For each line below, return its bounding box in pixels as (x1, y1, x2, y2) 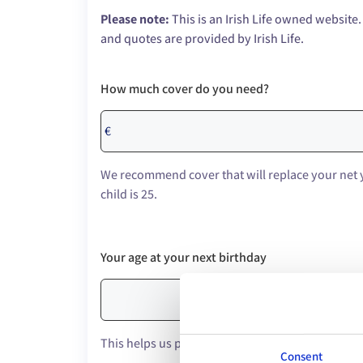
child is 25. (100, 186, 157, 203)
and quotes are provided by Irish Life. (100, 30, 304, 48)
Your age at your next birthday (100, 249, 267, 267)
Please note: (100, 11, 169, 28)
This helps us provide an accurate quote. (100, 335, 321, 352)
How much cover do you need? (100, 80, 269, 98)
